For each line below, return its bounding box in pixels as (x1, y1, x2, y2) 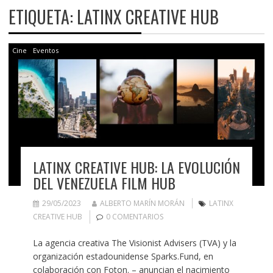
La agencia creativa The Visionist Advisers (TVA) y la (32, 236, 236, 249)
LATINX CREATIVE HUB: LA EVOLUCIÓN (32, 155, 240, 178)
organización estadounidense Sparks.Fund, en (32, 250, 213, 262)
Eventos (32, 45, 58, 55)
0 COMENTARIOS (105, 211, 163, 222)
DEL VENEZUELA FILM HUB (32, 171, 175, 194)
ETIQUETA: (8, 4, 77, 29)
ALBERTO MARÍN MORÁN (99, 197, 185, 208)
